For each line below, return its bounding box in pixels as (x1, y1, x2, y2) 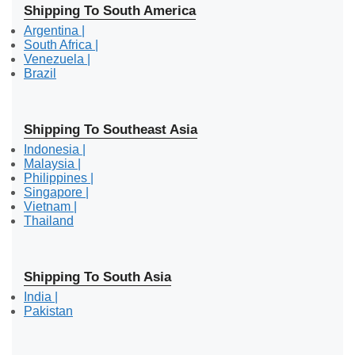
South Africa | (24, 37, 98, 52)
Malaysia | (24, 156, 81, 170)
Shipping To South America (24, 2, 196, 18)
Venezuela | (24, 52, 90, 66)
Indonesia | (24, 142, 86, 156)
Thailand (24, 213, 74, 227)
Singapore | (24, 185, 89, 199)
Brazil (24, 66, 56, 80)
